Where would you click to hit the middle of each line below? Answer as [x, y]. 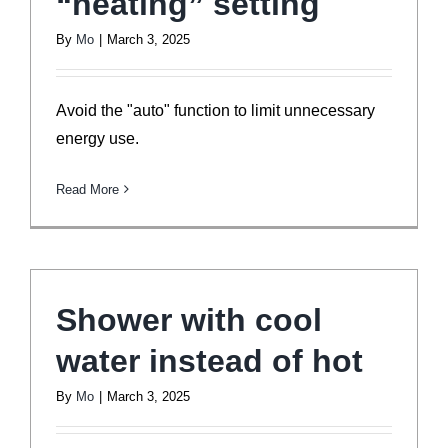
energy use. [97, 138]
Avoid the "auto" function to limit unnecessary [215, 110]
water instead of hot [209, 360]
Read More [87, 189]
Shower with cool [189, 319]
